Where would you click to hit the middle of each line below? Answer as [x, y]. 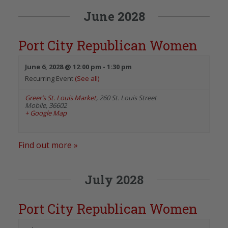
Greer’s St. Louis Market [61, 97]
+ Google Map [46, 113]
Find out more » [48, 145]
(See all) [87, 78]
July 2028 [114, 179]
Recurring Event [50, 78]
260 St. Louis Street [128, 97]
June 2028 [114, 16]
